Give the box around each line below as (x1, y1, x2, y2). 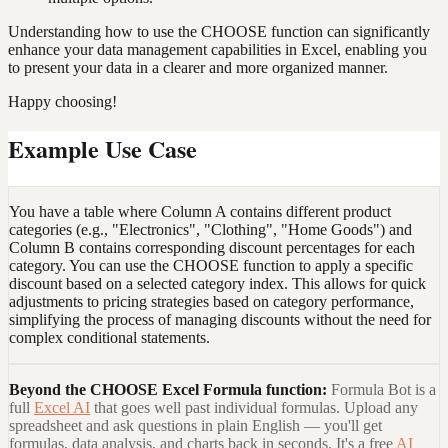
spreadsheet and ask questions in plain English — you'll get (9, 417, 382, 435)
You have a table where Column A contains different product (9, 203, 391, 221)
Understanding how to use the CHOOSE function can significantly (8, 23, 430, 41)
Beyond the (9, 381, 90, 399)
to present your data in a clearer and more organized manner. (8, 59, 388, 77)
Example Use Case (8, 131, 197, 167)
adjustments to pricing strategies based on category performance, (9, 293, 414, 311)
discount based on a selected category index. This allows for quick (9, 275, 426, 293)
